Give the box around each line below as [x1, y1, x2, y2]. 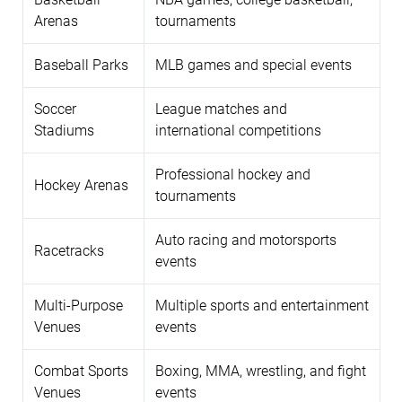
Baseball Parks [34, 56, 128, 74]
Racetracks [34, 241, 104, 259]
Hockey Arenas [34, 176, 128, 194]
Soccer [34, 100, 76, 118]
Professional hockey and [155, 165, 310, 183]
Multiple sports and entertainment [155, 296, 369, 314]
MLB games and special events [155, 56, 352, 74]
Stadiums [34, 121, 94, 139]
